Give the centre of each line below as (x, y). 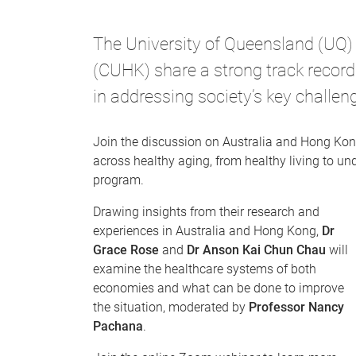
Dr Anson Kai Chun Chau (256, 250)
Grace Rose (128, 250)
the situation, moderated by (171, 307)
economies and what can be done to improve (219, 288)
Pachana (118, 326)
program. (118, 180)
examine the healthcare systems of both (205, 269)
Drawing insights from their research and (206, 211)
